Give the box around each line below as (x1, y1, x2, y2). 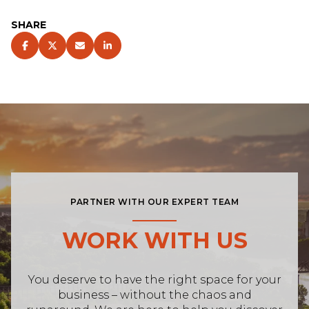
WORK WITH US (61, 226, 248, 254)
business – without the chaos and (57, 288, 252, 302)
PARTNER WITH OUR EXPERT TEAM (70, 196, 239, 207)
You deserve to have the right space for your (28, 273, 281, 287)
